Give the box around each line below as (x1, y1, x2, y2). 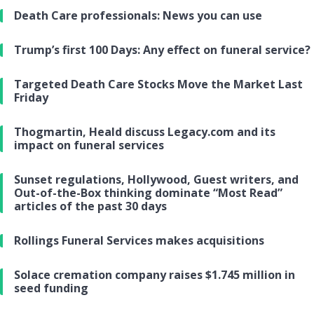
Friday (14, 90, 48, 106)
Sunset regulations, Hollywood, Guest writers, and (14, 172, 299, 188)
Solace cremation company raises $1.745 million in (14, 267, 295, 283)
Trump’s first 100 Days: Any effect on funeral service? (14, 42, 310, 58)
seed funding (14, 280, 88, 296)
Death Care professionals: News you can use (14, 8, 262, 24)
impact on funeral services (14, 137, 164, 153)
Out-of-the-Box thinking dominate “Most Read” (14, 185, 282, 201)
